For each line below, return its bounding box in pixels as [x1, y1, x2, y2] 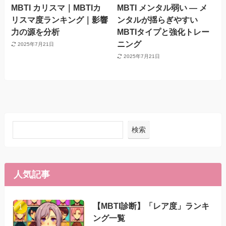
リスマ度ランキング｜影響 [11, 15, 108, 25]
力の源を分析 [11, 27, 60, 37]
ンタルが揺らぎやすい [117, 15, 198, 25]
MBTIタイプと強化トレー [117, 27, 210, 37]
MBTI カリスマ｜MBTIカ [11, 3, 101, 13]
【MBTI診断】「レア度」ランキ [93, 201, 210, 210]
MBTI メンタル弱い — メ [117, 3, 208, 13]
